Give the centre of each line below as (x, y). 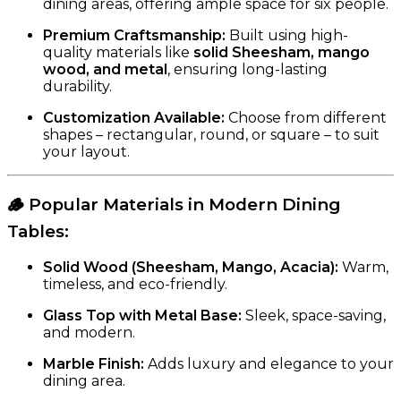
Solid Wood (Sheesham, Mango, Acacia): (191, 268)
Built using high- (287, 35)
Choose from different (306, 117)
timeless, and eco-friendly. (135, 285)
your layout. (86, 151)
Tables (36, 232)
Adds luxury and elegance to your (269, 364)
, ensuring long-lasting (247, 69)
